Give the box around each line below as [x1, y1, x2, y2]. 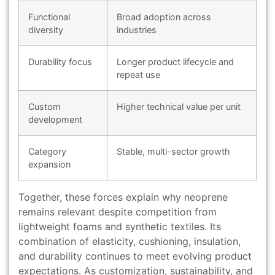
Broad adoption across [117, 11, 211, 22]
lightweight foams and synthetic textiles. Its [18, 220, 221, 233]
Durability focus [28, 56, 92, 67]
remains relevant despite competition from [18, 205, 217, 218]
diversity [28, 24, 63, 35]
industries [117, 24, 157, 35]
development [28, 114, 82, 125]
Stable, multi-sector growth [117, 145, 230, 157]
